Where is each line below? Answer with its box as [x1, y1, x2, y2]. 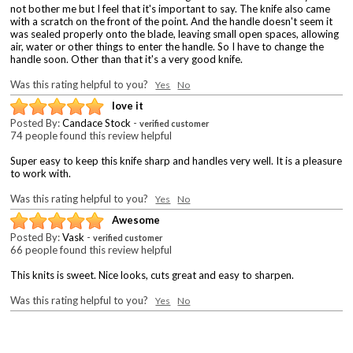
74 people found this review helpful [10, 128, 173, 142]
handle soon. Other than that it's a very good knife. [10, 52, 243, 65]
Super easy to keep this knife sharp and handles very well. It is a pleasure [10, 154, 343, 167]
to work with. [10, 166, 72, 180]
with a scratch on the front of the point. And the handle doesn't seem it [10, 14, 333, 28]
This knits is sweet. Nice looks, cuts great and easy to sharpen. [10, 268, 295, 281]
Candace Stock [62, 116, 132, 129]
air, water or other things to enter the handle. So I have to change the [10, 39, 325, 53]
